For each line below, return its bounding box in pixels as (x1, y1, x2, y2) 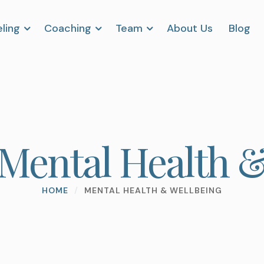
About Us (167, 21, 213, 35)
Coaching (44, 21, 92, 35)
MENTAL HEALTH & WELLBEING (84, 185, 222, 196)
